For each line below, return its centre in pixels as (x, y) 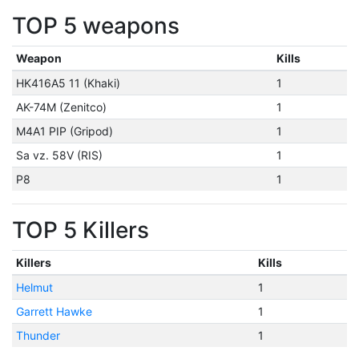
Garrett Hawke (54, 311)
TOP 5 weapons (96, 26)
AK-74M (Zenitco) (61, 107)
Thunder (38, 335)
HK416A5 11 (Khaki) (68, 83)
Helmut (34, 287)
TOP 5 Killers (81, 230)
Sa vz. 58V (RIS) (59, 155)
